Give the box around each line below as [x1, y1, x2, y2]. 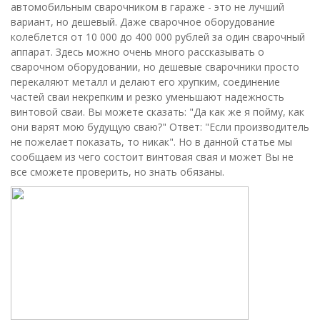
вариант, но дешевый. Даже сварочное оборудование [11, 15, 275, 29]
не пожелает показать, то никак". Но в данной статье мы [11, 135, 292, 149]
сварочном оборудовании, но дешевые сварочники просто [11, 60, 299, 74]
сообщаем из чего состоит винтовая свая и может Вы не [11, 150, 294, 164]
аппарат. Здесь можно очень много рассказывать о [11, 45, 264, 59]
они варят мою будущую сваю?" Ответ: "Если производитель [11, 120, 309, 134]
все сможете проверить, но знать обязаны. [11, 165, 224, 179]
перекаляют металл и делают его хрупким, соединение [11, 75, 280, 89]
